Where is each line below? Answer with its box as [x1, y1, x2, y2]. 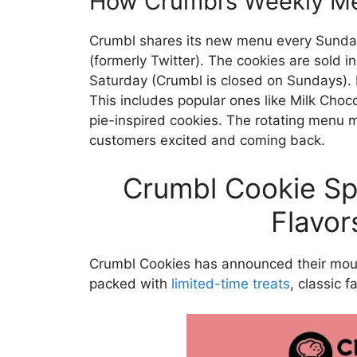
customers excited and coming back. [89, 132, 325, 148]
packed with [89, 275, 171, 292]
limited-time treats [171, 275, 290, 292]
